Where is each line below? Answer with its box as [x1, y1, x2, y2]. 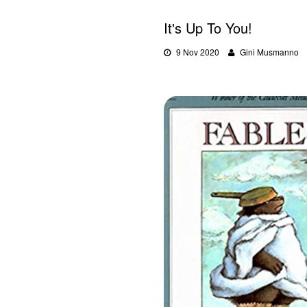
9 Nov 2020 [176, 46, 219, 58]
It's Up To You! [164, 18, 252, 38]
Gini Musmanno [240, 46, 299, 58]
